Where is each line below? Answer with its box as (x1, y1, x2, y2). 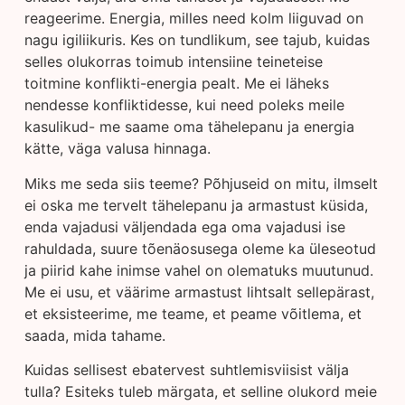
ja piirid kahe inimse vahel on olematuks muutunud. (24, 260, 373, 279)
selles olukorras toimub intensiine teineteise (24, 52, 323, 71)
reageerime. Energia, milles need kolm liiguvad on (24, 9, 363, 28)
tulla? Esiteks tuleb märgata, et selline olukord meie (24, 381, 377, 400)
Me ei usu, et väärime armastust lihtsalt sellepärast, (24, 282, 374, 301)
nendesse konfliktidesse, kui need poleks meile (24, 96, 344, 115)
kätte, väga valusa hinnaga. (24, 139, 211, 158)
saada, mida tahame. (24, 325, 165, 344)
